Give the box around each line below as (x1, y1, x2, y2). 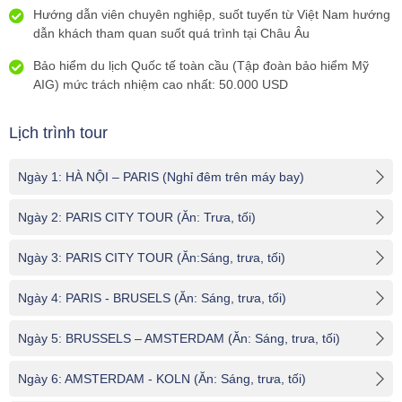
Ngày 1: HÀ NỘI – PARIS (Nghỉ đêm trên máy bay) (18, 170, 304, 184)
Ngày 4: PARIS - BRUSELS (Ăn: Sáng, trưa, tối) (18, 291, 286, 305)
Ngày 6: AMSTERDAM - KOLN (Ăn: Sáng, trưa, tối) (18, 371, 306, 386)
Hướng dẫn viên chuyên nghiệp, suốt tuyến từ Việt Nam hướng (33, 7, 390, 22)
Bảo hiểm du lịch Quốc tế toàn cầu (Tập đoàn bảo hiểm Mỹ (33, 58, 369, 73)
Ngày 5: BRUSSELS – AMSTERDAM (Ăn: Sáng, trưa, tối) (18, 331, 340, 345)
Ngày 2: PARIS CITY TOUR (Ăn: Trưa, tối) (18, 210, 256, 224)
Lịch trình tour (9, 124, 108, 142)
